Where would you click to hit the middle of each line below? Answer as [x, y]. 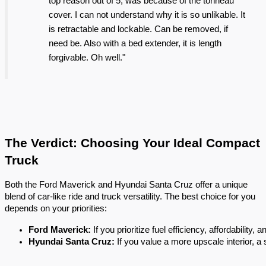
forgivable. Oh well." [87, 57]
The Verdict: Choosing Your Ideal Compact [132, 143]
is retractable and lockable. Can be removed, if [138, 29]
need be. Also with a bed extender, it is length [135, 43]
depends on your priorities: [56, 208]
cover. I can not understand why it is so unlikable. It [147, 15]
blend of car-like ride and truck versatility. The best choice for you [130, 197]
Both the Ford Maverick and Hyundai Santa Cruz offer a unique [126, 185]
